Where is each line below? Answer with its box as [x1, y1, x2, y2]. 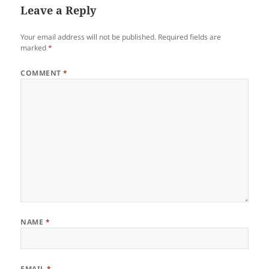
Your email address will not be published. [20, 32, 157, 43]
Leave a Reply [20, 3, 97, 18]
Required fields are [158, 32, 222, 43]
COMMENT [20, 68, 64, 79]
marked [20, 43, 49, 53]
